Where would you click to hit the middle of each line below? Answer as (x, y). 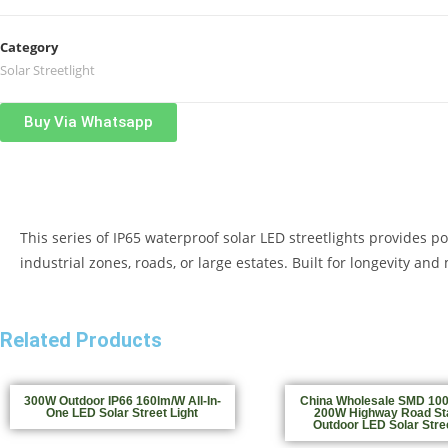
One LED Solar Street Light (122, 412)
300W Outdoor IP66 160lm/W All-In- (122, 400)
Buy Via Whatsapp (88, 121)
